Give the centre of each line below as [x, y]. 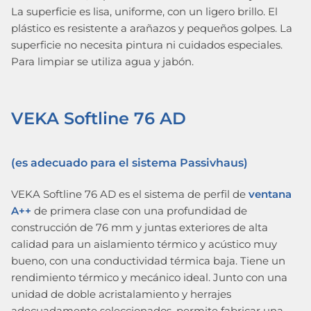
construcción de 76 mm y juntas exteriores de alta [140, 227]
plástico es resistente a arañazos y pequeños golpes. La [152, 28]
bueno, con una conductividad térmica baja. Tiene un [148, 260]
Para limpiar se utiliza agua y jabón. [102, 62]
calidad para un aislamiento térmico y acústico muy [144, 244]
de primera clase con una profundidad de [141, 210]
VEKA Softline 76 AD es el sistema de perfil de [128, 194]
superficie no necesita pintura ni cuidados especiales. [147, 45]
